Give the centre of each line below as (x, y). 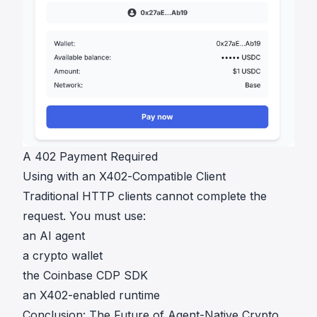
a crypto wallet (63, 256)
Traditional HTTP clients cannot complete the (145, 196)
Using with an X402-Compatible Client (124, 177)
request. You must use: (84, 216)
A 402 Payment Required (90, 157)
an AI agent (54, 236)
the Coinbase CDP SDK (85, 276)
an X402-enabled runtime (91, 295)
